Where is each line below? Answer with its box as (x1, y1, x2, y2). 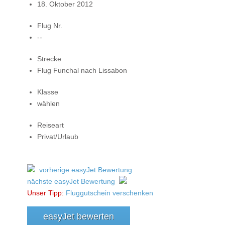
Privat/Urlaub (37, 132, 78, 141)
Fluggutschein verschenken (66, 188, 153, 197)
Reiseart (37, 121, 64, 129)
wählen (37, 99, 60, 107)
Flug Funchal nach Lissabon (37, 66, 127, 74)
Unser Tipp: (27, 188, 64, 197)
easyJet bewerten (43, 211, 114, 221)
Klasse (37, 87, 58, 96)
